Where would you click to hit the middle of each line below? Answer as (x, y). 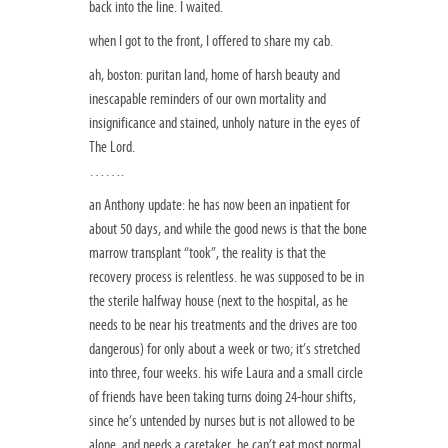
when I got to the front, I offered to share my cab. (211, 41)
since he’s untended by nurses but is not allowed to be (222, 421)
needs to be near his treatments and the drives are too (223, 325)
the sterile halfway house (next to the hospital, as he (218, 301)
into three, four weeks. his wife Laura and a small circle (226, 373)
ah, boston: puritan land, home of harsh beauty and (214, 75)
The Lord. (112, 147)
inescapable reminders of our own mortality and (207, 99)
